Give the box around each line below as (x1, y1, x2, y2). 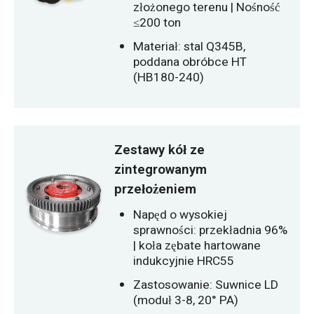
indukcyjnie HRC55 (133, 252, 235, 271)
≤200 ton (133, 14, 182, 32)
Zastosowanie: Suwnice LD (133, 275, 279, 294)
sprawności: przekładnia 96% (133, 221, 288, 240)
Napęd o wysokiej (133, 206, 228, 224)
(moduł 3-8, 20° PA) (133, 291, 239, 309)
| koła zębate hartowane (133, 237, 261, 255)
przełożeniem (114, 179, 197, 199)
